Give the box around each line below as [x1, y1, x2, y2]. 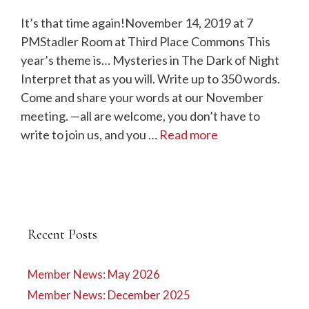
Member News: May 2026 [28, 267, 160, 281]
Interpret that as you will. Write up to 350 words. [21, 71, 280, 86]
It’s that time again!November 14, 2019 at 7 [21, 15, 253, 30]
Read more [159, 127, 218, 142]
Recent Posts [28, 226, 97, 243]
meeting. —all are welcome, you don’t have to [21, 108, 260, 123]
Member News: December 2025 [28, 288, 190, 302]
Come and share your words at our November [21, 90, 263, 105]
